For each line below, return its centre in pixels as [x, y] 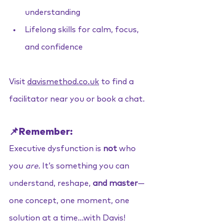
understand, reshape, [51, 183]
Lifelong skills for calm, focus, [83, 30]
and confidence [54, 47]
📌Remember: [41, 132]
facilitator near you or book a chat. [77, 99]
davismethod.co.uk [63, 82]
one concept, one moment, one [70, 201]
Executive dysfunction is [56, 149]
